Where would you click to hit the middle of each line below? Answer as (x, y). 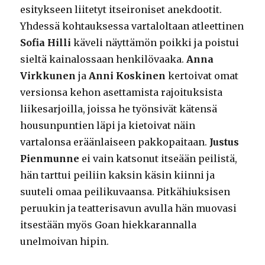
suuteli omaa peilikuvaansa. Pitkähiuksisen (125, 192)
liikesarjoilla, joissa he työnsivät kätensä (119, 109)
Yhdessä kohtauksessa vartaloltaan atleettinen (132, 26)
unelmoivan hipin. (65, 242)
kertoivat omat (202, 76)
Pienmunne (50, 159)
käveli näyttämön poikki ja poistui (155, 43)
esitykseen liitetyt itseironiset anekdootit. (121, 10)
